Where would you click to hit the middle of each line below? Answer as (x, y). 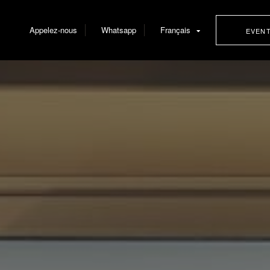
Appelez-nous (53, 30)
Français (175, 30)
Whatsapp (119, 30)
